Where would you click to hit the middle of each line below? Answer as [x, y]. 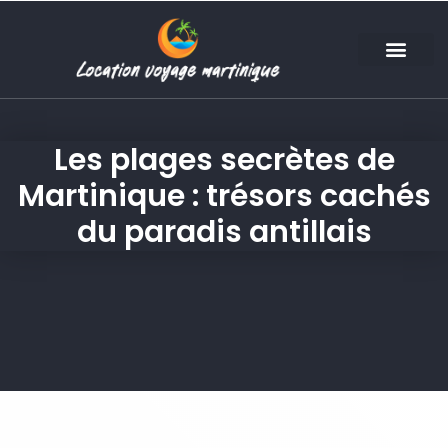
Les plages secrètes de [224, 160]
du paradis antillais [224, 232]
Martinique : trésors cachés [224, 196]
